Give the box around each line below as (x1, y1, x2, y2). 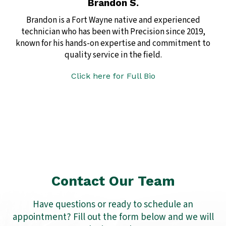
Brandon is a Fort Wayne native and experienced (26, 14, 200, 27)
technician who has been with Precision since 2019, (21, 26, 205, 38)
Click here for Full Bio (71, 71, 155, 81)
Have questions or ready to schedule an (33, 198, 193, 212)
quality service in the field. (64, 49, 162, 62)
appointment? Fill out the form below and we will (12, 210, 214, 224)
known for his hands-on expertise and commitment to (16, 37, 210, 50)
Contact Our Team (51, 173, 175, 190)
